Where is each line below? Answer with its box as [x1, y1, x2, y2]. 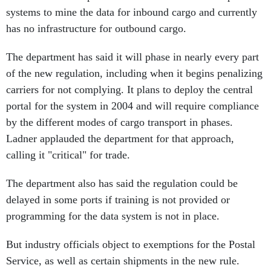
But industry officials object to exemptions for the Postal [6, 238, 255, 250]
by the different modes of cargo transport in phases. [6, 116, 233, 128]
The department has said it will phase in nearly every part [6, 51, 259, 63]
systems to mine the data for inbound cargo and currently [6, 6, 257, 18]
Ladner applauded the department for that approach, [6, 132, 234, 145]
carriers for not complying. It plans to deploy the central [6, 83, 253, 96]
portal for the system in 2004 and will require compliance [6, 100, 259, 112]
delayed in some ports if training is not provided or [6, 194, 230, 206]
